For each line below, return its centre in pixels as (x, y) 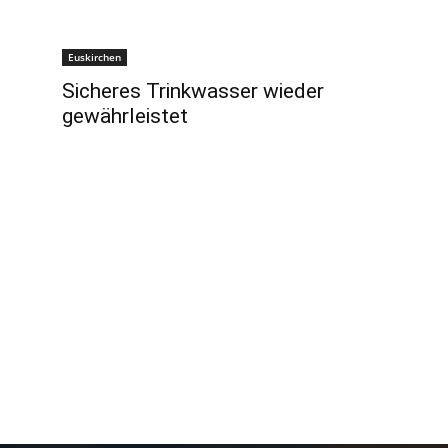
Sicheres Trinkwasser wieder (193, 91)
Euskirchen (94, 57)
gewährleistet (125, 116)
